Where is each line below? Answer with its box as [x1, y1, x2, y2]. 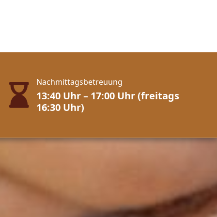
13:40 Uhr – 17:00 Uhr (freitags [36, 89, 180, 102]
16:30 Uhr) [36, 100, 85, 114]
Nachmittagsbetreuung [36, 76, 123, 87]
